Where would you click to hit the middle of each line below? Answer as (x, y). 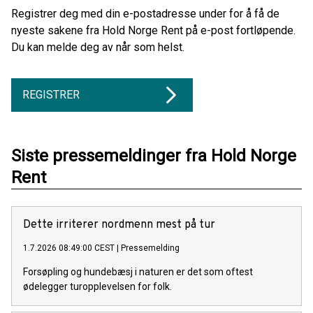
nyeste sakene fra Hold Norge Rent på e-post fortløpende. (153, 30)
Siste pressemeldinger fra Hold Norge (154, 155)
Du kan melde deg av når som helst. (98, 47)
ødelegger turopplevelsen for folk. (97, 286)
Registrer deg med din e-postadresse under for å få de (145, 13)
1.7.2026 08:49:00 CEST (69, 248)
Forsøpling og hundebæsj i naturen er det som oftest (138, 271)
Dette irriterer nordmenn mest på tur (119, 225)
